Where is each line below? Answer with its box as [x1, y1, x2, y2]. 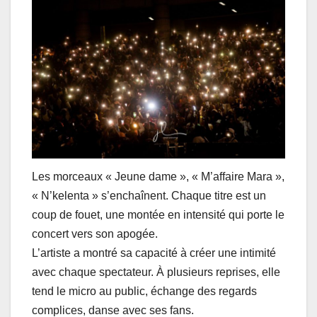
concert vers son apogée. [32, 228, 158, 241]
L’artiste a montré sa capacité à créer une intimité [32, 247, 276, 260]
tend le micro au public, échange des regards [32, 285, 257, 298]
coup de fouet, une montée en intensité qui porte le [32, 209, 284, 221]
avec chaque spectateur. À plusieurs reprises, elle [32, 266, 280, 279]
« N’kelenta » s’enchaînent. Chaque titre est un [32, 190, 266, 202]
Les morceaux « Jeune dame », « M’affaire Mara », [32, 171, 284, 183]
